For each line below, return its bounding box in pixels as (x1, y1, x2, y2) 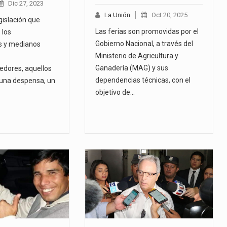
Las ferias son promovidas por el (95, 27, 199, 36)
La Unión (104, 11, 131, 19)
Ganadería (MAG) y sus (95, 64, 169, 72)
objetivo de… (95, 88, 135, 97)
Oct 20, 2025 (152, 11, 188, 19)
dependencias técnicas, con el (95, 76, 191, 85)
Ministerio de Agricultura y (95, 52, 179, 60)
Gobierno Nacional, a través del (95, 40, 194, 48)
